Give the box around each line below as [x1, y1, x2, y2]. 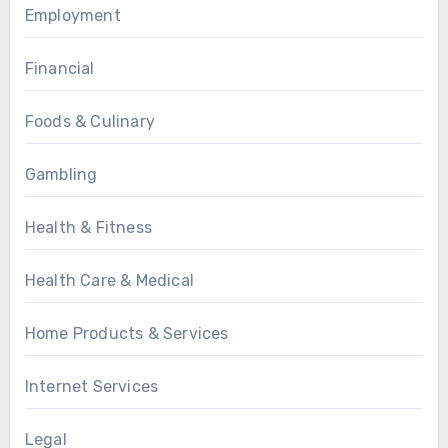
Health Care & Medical [24, 271, 194, 291]
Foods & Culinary [24, 112, 155, 132]
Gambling [24, 165, 98, 185]
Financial [24, 59, 95, 79]
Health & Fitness [24, 218, 152, 238]
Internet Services [24, 377, 159, 397]
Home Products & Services [24, 324, 229, 344]
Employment [24, 6, 121, 26]
